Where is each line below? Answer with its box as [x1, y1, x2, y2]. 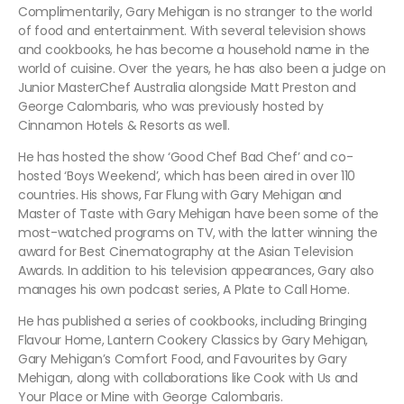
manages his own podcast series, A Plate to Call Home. [18, 280, 350, 298]
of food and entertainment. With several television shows [18, 21, 366, 40]
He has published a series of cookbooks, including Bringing [18, 311, 367, 330]
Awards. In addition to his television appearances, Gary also [18, 261, 374, 280]
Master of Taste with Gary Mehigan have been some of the [18, 204, 380, 223]
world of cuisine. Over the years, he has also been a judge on [18, 59, 386, 78]
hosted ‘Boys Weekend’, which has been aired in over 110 [18, 166, 356, 185]
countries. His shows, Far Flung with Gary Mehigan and [18, 185, 342, 204]
